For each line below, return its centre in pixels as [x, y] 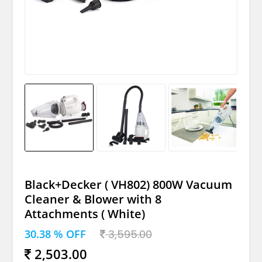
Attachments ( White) [85, 213]
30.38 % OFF [55, 234]
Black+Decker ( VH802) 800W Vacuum [128, 184]
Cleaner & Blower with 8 [93, 199]
